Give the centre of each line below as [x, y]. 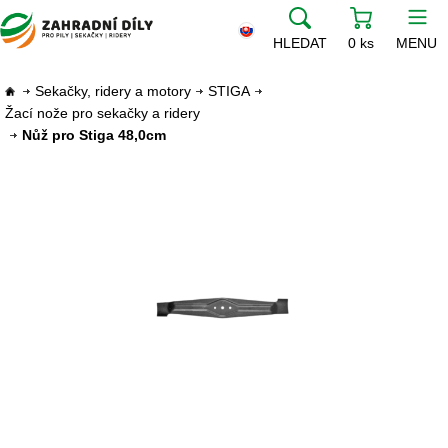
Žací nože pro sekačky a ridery [102, 113]
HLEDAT [300, 43]
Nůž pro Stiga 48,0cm [94, 135]
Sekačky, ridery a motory [113, 91]
